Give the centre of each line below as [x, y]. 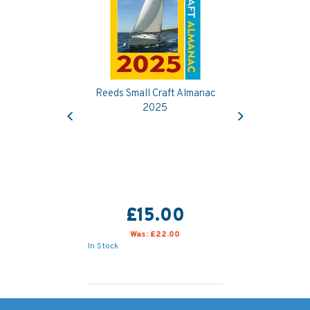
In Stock [103, 246]
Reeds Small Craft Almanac [155, 94]
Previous [89, 105]
